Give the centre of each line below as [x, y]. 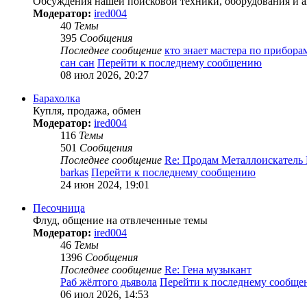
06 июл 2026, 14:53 [105, 295]
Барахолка [57, 99]
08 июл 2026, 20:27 [105, 75]
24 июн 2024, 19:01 [105, 185]
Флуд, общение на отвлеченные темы [120, 221]
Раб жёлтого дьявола [109, 282]
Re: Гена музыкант [208, 270]
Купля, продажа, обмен [87, 111]
